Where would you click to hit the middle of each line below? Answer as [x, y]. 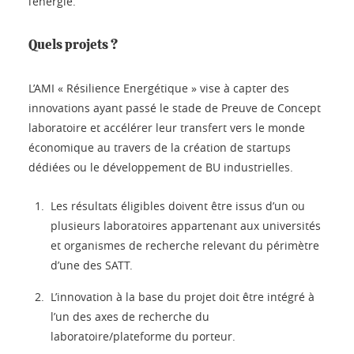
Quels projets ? [73, 44]
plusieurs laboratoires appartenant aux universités [186, 225]
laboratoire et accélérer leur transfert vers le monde [167, 127]
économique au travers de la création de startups [160, 147]
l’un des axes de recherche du [130, 316]
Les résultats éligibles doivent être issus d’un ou [178, 205]
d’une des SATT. [92, 265]
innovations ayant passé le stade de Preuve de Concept [175, 107]
